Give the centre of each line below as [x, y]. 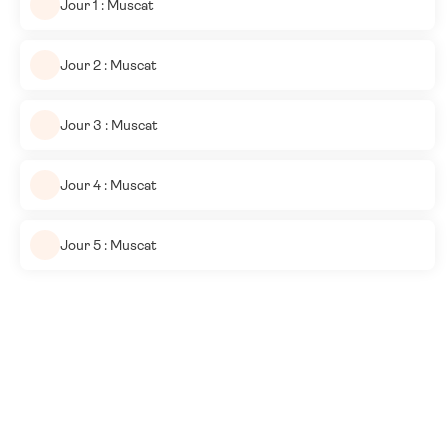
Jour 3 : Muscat [109, 124]
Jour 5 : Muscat [108, 244]
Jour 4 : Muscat [108, 184]
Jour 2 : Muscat [108, 64]
